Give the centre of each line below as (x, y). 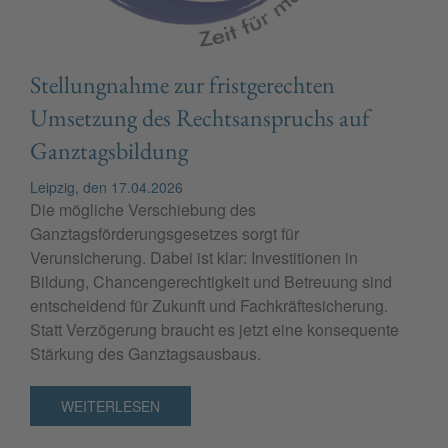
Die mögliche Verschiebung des (143, 210)
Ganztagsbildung (109, 151)
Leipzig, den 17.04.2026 (106, 187)
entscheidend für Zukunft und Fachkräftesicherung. (209, 306)
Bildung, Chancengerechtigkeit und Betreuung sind (211, 282)
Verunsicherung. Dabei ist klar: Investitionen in (194, 258)
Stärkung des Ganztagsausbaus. (145, 354)
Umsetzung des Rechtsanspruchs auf (200, 118)
